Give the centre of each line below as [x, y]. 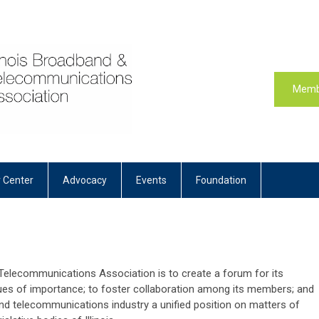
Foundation [221, 180]
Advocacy [85, 180]
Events [151, 180]
